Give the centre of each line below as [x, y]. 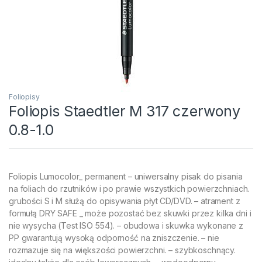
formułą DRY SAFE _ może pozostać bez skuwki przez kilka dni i [130, 213]
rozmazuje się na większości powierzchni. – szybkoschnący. [123, 250]
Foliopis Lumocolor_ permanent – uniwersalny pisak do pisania [126, 176]
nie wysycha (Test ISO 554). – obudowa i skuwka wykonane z [126, 225]
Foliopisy [24, 96]
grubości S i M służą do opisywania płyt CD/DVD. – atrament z [125, 201]
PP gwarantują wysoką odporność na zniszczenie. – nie [114, 237]
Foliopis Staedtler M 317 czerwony [125, 111]
